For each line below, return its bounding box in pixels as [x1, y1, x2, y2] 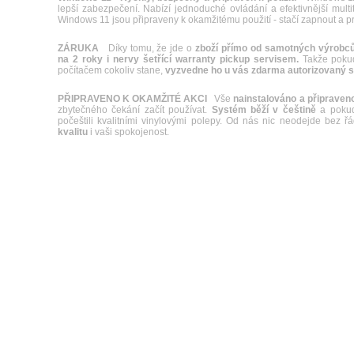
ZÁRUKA [58, 43, 99, 54]
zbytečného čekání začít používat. [58, 104, 212, 115]
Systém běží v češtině [211, 104, 316, 115]
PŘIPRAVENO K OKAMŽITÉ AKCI [58, 93, 208, 104]
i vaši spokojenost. [88, 126, 169, 137]
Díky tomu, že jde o [99, 43, 196, 54]
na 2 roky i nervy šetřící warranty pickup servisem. [58, 54, 299, 65]
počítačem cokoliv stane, [58, 65, 165, 76]
